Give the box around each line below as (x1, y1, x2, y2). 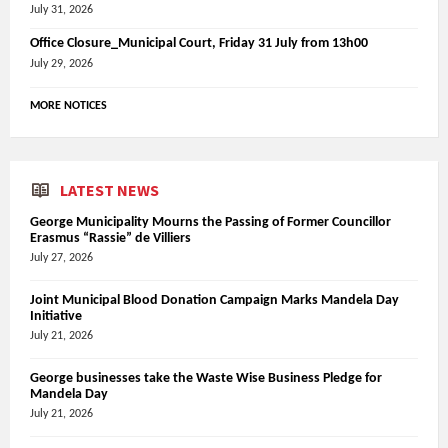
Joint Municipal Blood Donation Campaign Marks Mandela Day (30, 292, 399, 308)
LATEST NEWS (60, 179, 159, 200)
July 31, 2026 (30, 3, 93, 16)
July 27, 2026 (30, 251, 93, 264)
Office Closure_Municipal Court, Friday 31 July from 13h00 (30, 35, 368, 51)
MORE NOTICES (30, 99, 107, 112)
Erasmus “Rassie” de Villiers (30, 230, 191, 246)
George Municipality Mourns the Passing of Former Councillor (30, 214, 391, 230)
